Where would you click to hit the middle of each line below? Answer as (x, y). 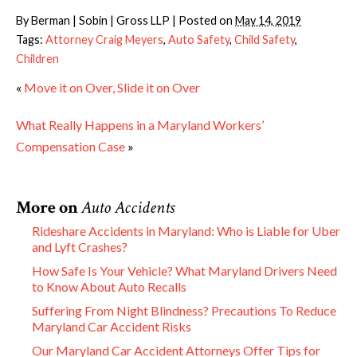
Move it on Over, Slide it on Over (112, 87)
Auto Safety (199, 39)
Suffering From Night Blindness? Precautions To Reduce (184, 310)
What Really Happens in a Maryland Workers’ (140, 124)
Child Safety (265, 39)
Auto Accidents (128, 207)
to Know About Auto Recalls (109, 286)
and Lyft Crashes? (80, 246)
